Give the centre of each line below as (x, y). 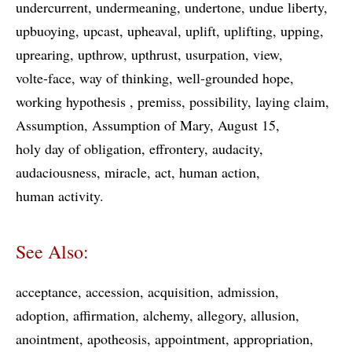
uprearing (43, 54)
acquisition (179, 291)
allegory (220, 315)
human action (218, 172)
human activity (58, 196)
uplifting (248, 31)
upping (300, 31)
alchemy (166, 315)
